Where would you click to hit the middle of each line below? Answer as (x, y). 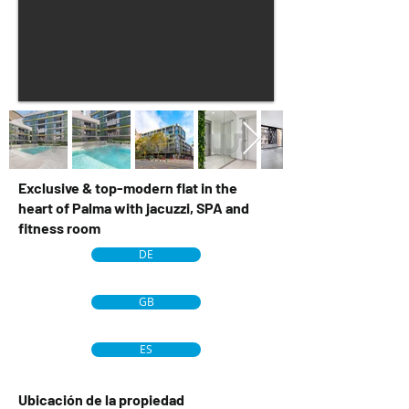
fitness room (59, 228)
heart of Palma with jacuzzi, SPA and (134, 208)
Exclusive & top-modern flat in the (128, 188)
